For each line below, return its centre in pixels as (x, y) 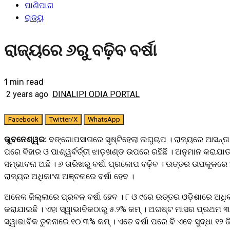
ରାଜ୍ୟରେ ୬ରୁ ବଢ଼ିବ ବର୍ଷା (80, 50)
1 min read (24, 82)
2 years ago (27, 94)
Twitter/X (63, 120)
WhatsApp (104, 120)
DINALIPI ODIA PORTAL (96, 94)
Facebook (23, 120)
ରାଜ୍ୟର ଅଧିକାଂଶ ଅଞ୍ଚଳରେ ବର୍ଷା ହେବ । (69, 177)
